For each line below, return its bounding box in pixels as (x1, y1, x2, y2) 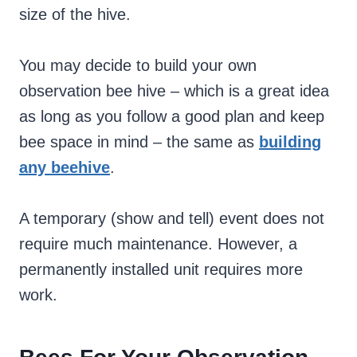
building (259, 133, 321, 151)
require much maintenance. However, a (19, 235, 297, 253)
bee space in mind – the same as (19, 133, 259, 151)
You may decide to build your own (19, 57, 257, 75)
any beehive (19, 159, 110, 177)
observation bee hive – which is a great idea (19, 82, 329, 100)
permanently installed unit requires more (19, 261, 303, 279)
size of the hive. (19, 6, 131, 24)
